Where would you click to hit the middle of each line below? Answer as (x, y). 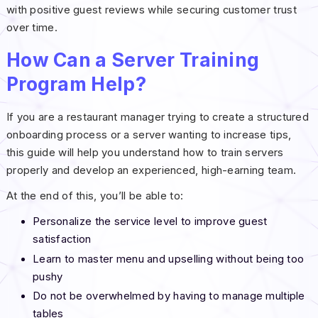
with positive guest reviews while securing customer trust (151, 10)
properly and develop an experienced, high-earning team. (151, 171)
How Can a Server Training (133, 59)
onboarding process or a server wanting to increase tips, (149, 135)
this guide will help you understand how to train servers (145, 153)
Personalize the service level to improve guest (150, 222)
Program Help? (76, 83)
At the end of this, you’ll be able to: (95, 196)
